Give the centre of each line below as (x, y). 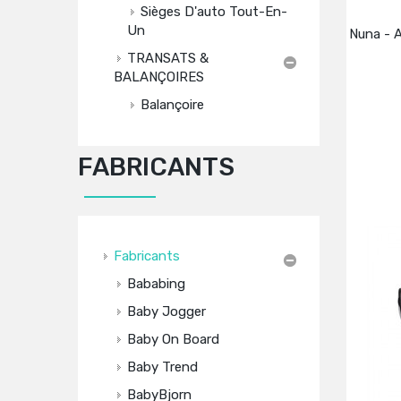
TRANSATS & (168, 58)
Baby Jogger (166, 311)
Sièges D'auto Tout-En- (214, 12)
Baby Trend (162, 367)
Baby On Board (173, 339)
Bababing (156, 284)
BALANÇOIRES (159, 77)
